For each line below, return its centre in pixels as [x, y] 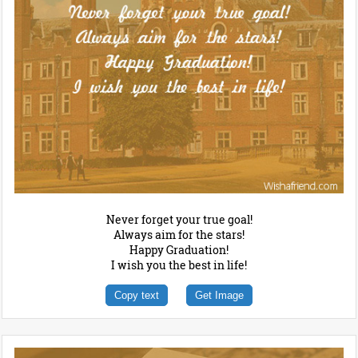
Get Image [219, 296]
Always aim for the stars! [179, 235]
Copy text [137, 296]
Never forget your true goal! [179, 220]
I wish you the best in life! [179, 265]
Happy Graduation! [179, 250]
